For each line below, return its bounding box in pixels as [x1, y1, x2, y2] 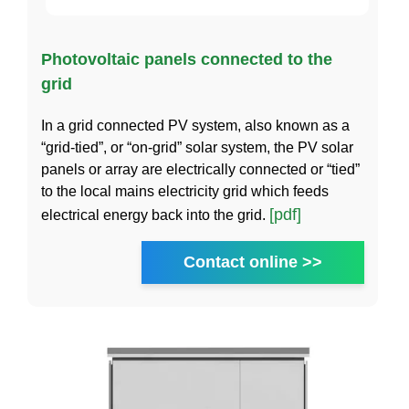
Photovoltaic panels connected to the [41, 49, 332, 68]
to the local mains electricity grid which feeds [41, 183, 329, 199]
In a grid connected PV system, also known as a [41, 117, 350, 133]
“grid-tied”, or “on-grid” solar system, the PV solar [41, 139, 353, 155]
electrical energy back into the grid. [41, 206, 269, 223]
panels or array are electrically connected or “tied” [41, 161, 360, 177]
